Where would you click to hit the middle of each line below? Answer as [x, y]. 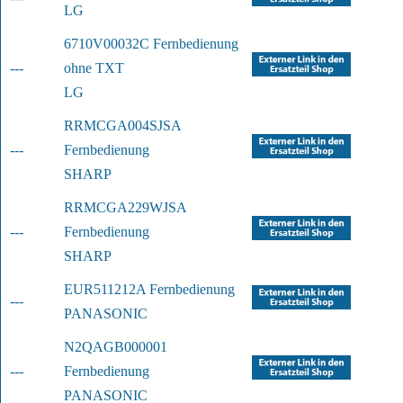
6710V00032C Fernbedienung [151, 44]
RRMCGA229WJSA [125, 208]
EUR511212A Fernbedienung [149, 290]
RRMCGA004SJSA [122, 126]
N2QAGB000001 [116, 347]
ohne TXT [94, 68]
